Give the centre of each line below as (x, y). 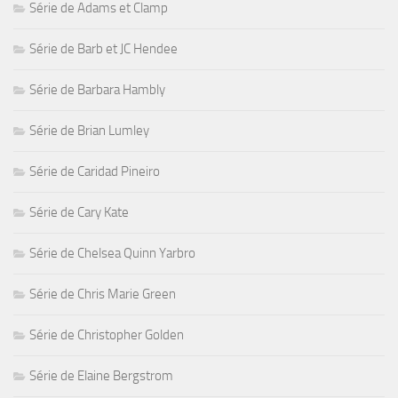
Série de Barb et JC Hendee (103, 48)
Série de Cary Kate (79, 212)
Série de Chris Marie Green (103, 294)
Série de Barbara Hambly (97, 89)
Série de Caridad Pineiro (95, 171)
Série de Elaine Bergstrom (101, 375)
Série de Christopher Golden (107, 334)
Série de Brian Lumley (89, 130)
